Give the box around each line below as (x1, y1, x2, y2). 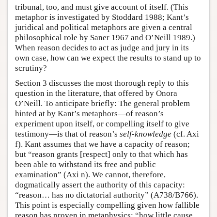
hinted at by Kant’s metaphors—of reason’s (15, 108, 164, 118)
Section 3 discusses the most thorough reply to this (15, 78, 189, 88)
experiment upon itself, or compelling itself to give (15, 119, 189, 128)
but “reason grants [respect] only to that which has (15, 149, 188, 159)
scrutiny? (15, 63, 47, 73)
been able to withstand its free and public (15, 159, 156, 169)
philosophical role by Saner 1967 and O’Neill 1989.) (15, 32, 195, 42)
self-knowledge (120, 129, 171, 139)
